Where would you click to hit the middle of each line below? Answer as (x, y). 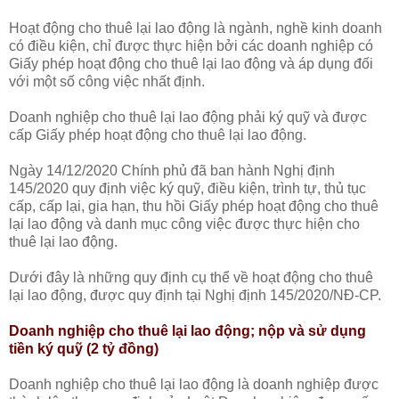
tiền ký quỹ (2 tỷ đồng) (84, 348)
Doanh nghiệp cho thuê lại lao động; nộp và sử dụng (187, 330)
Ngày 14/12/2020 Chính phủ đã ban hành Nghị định (172, 170)
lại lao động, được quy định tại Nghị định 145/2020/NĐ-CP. (195, 295)
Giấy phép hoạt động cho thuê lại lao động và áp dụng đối (191, 63)
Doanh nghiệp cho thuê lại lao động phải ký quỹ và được (188, 117)
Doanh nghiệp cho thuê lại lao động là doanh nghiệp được (194, 384)
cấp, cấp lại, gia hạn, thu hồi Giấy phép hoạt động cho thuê (194, 206)
